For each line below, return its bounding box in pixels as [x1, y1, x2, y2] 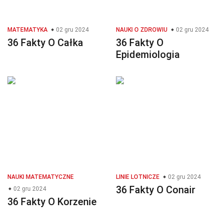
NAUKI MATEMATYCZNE [7, 173, 74, 181]
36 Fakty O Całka [7, 37, 83, 49]
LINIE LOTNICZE [116, 173, 160, 181]
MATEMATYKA [7, 26, 48, 34]
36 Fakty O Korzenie [7, 196, 97, 208]
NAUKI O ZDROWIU [116, 26, 167, 34]
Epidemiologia [116, 49, 180, 61]
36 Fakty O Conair [116, 184, 195, 196]
